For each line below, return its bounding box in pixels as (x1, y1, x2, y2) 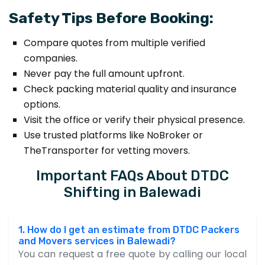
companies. (24, 51, 77, 65)
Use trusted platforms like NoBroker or (24, 128, 203, 142)
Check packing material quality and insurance (24, 82, 237, 96)
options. (24, 97, 60, 111)
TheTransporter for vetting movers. (24, 143, 190, 157)
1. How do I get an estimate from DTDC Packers (18, 224, 240, 235)
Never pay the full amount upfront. (24, 66, 185, 80)
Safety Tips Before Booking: (9, 8, 214, 27)
